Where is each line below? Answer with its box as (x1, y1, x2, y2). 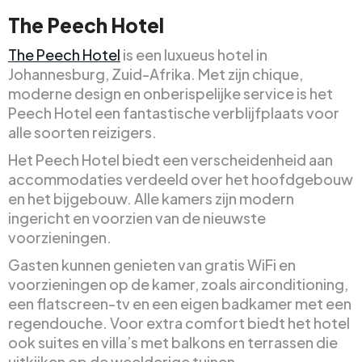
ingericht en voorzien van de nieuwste (8, 208, 266, 227)
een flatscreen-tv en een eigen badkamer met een (8, 293, 351, 313)
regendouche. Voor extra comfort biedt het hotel (8, 313, 350, 332)
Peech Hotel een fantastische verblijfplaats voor (8, 103, 339, 122)
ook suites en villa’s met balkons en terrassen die (8, 332, 338, 351)
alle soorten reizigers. (8, 122, 157, 141)
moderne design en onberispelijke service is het (8, 83, 333, 103)
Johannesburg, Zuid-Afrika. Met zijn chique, (8, 64, 303, 83)
